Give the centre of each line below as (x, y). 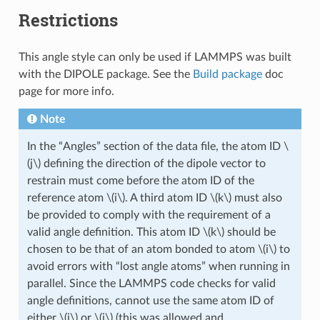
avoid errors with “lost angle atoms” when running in (158, 266)
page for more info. (66, 91)
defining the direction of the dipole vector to (153, 163)
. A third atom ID (167, 197)
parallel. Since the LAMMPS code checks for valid (151, 283)
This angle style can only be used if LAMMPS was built (155, 57)
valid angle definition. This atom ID (115, 232)
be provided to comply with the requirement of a (149, 215)
